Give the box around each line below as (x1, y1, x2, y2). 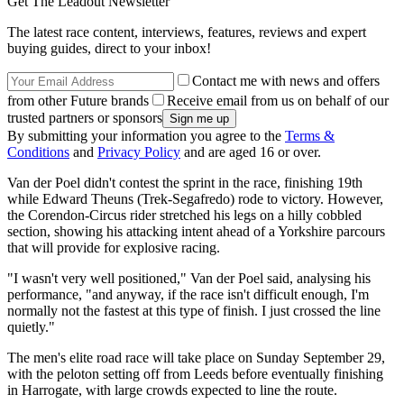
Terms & (285, 127, 335, 143)
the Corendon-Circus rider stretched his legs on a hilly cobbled (7, 207, 362, 223)
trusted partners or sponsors (7, 109, 162, 125)
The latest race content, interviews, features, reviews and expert (7, 23, 366, 40)
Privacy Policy (97, 143, 180, 160)
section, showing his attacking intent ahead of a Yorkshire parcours (7, 223, 385, 239)
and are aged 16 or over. (180, 143, 321, 160)
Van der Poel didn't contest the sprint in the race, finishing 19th (7, 174, 363, 190)
